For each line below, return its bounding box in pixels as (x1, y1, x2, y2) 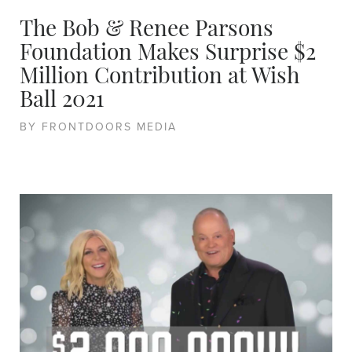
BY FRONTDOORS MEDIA (20, 118, 177, 134)
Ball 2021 (20, 90, 104, 112)
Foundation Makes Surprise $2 (20, 42, 316, 65)
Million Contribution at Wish (20, 66, 299, 89)
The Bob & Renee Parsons (20, 19, 273, 42)
